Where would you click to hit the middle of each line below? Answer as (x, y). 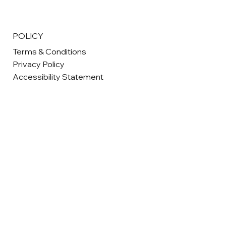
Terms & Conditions (50, 51)
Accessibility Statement (58, 76)
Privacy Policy (39, 64)
